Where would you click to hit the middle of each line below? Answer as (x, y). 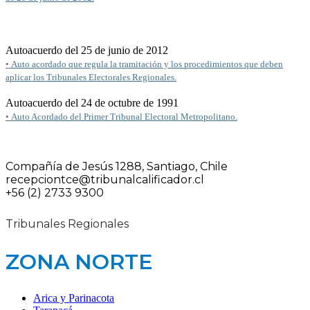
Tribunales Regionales (67, 224)
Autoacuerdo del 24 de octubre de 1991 (92, 102)
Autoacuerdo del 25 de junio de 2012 (87, 50)
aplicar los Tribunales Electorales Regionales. (91, 77)
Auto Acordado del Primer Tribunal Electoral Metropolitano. (124, 116)
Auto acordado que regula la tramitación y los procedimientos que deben (147, 64)
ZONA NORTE (79, 262)
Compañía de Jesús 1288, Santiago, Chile (117, 166)
